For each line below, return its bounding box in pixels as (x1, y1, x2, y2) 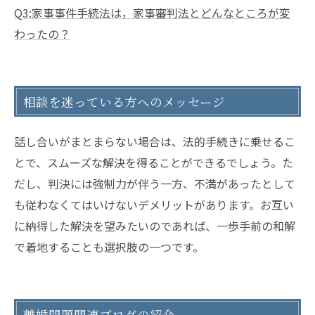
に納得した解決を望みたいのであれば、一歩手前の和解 (14, 217, 295, 234)
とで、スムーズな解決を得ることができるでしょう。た (14, 153, 293, 171)
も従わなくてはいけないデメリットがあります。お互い (14, 195, 294, 213)
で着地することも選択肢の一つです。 (14, 238, 204, 255)
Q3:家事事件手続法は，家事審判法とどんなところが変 (14, 4, 290, 21)
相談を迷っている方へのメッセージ (23, 92, 225, 110)
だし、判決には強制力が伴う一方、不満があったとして (14, 174, 295, 192)
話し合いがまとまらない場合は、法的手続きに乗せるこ (14, 132, 295, 150)
